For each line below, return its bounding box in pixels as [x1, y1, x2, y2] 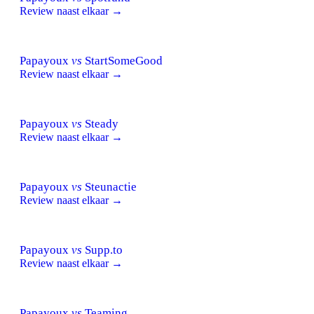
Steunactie [82, 179, 137, 193]
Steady [82, 116, 118, 130]
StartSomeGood [82, 53, 163, 67]
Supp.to [82, 243, 123, 257]
